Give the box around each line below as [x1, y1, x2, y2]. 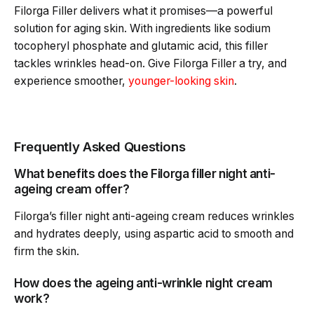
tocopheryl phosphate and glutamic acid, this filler [14, 39, 268, 53]
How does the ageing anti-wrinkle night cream [14, 275, 273, 291]
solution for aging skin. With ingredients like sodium [14, 21, 271, 35]
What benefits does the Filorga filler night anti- [14, 165, 276, 181]
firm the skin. [14, 244, 79, 258]
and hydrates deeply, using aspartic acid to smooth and [14, 226, 294, 240]
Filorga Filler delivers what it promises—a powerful [14, 4, 273, 18]
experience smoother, [14, 74, 128, 88]
